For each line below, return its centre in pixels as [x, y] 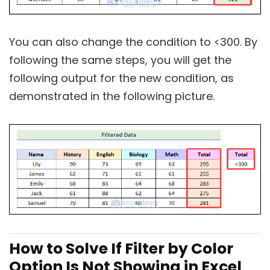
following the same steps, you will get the [120, 60]
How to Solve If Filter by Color [121, 248]
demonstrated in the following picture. [112, 96]
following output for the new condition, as [121, 78]
